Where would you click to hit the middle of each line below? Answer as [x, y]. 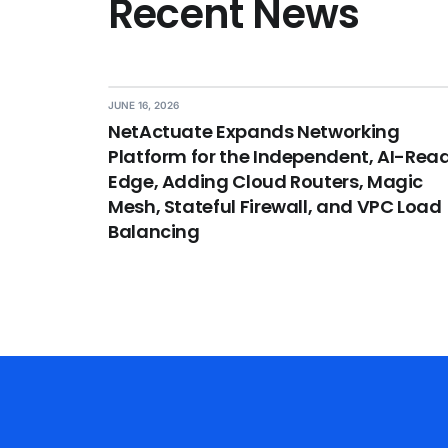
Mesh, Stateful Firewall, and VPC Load [275, 206]
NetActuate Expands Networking [254, 131]
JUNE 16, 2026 [144, 105]
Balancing [154, 231]
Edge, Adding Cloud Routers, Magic [266, 181]
